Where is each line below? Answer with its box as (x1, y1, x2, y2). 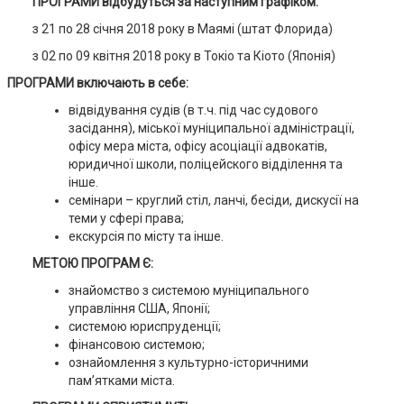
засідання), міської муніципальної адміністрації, (68, 121, 354, 135)
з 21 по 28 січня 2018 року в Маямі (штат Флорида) (32, 22, 333, 36)
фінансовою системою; (68, 337, 205, 352)
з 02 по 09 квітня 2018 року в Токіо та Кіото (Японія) (32, 49, 335, 63)
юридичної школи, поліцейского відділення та (68, 157, 343, 171)
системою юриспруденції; (68, 319, 221, 334)
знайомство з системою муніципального (68, 283, 309, 298)
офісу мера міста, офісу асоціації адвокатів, (68, 139, 327, 153)
